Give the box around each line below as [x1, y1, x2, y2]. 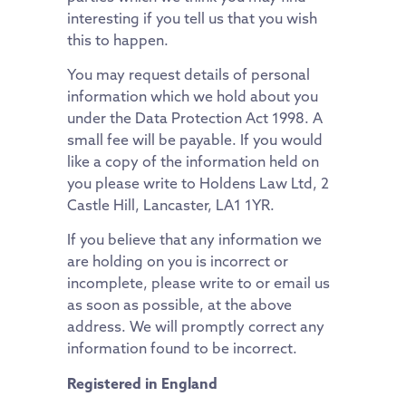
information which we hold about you [67, 87, 318, 106]
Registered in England [67, 373, 217, 392]
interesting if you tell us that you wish [67, 8, 317, 27]
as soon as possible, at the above [67, 295, 292, 314]
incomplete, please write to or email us [67, 274, 330, 293]
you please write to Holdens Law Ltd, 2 [67, 174, 329, 193]
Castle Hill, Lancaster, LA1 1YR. [67, 196, 275, 215]
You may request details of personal [67, 65, 310, 84]
